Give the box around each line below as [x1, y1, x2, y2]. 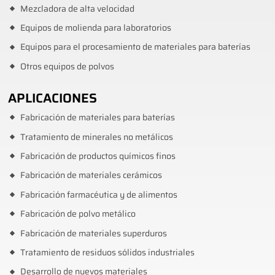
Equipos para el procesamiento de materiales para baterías [20, 41, 250, 54]
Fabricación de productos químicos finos [20, 149, 176, 163]
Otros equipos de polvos [20, 60, 114, 73]
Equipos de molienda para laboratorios [20, 21, 171, 35]
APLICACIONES [8, 88, 98, 109]
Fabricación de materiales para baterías [20, 111, 175, 125]
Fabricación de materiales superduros [20, 227, 167, 240]
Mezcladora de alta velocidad [20, 2, 134, 15]
